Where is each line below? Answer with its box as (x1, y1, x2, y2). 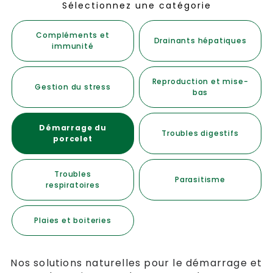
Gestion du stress (35, 82, 111, 92)
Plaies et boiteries (34, 215, 112, 225)
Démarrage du (39, 122, 107, 133)
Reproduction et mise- (152, 76, 249, 87)
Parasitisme (175, 174, 225, 185)
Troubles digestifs (161, 128, 239, 138)
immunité (52, 41, 94, 51)
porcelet (53, 133, 93, 144)
